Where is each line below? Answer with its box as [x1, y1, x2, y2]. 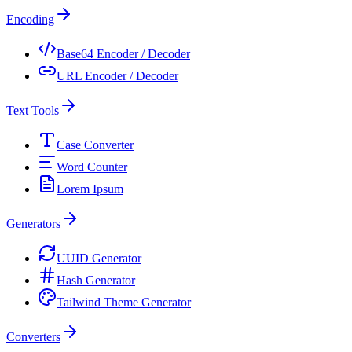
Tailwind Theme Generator [57, 295, 191, 309]
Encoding [6, 12, 54, 26]
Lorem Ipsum [57, 181, 123, 196]
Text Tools [6, 103, 59, 117]
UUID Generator [57, 251, 141, 265]
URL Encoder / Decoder [57, 68, 178, 82]
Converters [6, 329, 60, 343]
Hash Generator [57, 273, 135, 287]
